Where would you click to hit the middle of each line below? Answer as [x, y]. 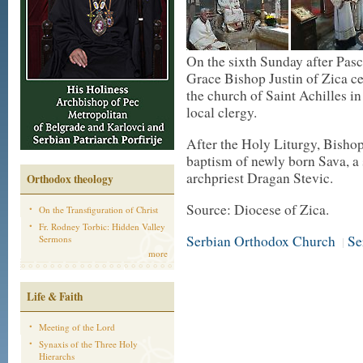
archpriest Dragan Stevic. [260, 178]
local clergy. [222, 112]
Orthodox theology [70, 179]
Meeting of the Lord [77, 327]
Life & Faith [55, 297]
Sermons [55, 239]
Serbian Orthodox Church [261, 241]
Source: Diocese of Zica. [258, 209]
